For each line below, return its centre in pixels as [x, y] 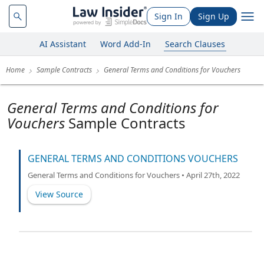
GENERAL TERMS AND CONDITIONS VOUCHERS [133, 159]
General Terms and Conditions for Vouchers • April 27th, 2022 [134, 175]
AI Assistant [62, 44]
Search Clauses [195, 44]
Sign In [169, 16]
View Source [59, 194]
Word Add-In [125, 44]
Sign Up [214, 16]
